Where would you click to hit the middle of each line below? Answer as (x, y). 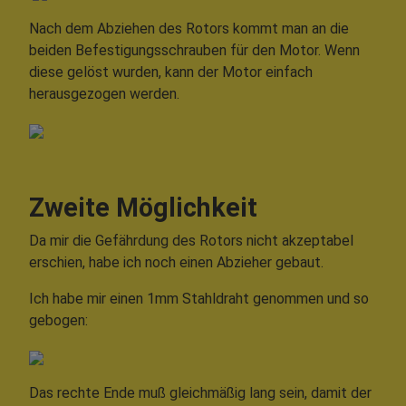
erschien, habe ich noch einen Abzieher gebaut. (176, 263)
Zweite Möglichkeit (143, 208)
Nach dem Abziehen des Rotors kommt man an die (189, 29)
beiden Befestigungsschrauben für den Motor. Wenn (194, 51)
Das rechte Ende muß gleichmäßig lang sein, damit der (200, 393)
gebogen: (58, 321)
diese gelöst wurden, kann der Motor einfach (171, 72)
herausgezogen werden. (104, 94)
